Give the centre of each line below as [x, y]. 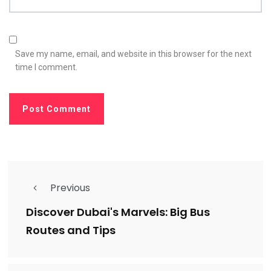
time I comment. [46, 67]
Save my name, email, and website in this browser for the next [133, 54]
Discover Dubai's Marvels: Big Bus [118, 212]
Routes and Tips [71, 230]
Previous [70, 188]
